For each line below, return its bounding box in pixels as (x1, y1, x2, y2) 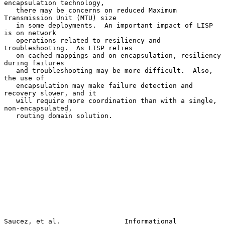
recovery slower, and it (4, 89, 96, 97)
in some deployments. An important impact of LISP (4, 21, 16, 29)
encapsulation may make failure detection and (4, 81, 16, 89)
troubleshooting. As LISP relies (4, 44, 133, 52)
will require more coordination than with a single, (4, 96, 16, 104)
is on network (4, 29, 56, 37)
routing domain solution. (4, 111, 16, 120)
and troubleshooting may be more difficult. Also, (4, 66, 16, 74)
